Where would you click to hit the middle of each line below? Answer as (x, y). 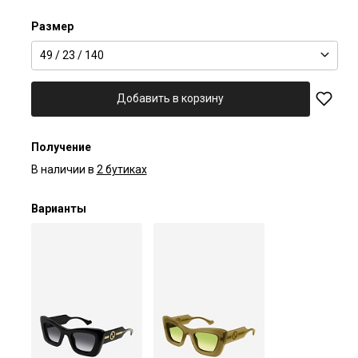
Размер (52, 26)
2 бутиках (121, 169)
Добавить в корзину (171, 99)
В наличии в (62, 169)
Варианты (58, 208)
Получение (61, 147)
